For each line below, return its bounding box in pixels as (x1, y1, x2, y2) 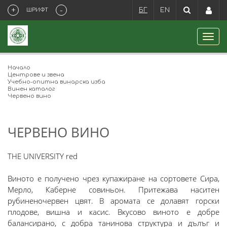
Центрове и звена (8, 71, 64, 78)
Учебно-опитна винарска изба (8, 79, 105, 85)
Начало (8, 64, 30, 71)
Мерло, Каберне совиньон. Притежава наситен (8, 184, 219, 195)
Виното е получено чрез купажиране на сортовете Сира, (8, 173, 219, 183)
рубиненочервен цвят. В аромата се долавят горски (8, 196, 219, 206)
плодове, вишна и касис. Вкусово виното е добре (8, 207, 219, 217)
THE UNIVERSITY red (8, 151, 82, 161)
